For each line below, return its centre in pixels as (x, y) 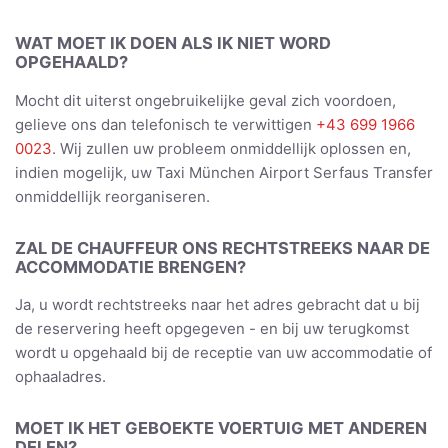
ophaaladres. (60, 377)
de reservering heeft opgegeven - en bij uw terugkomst (212, 329)
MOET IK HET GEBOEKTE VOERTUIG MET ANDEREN (221, 428)
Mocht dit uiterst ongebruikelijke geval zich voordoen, (205, 100)
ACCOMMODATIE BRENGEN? (130, 266)
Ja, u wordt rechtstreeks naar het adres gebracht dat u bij (217, 305)
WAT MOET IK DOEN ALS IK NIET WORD (173, 43)
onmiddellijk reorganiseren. (112, 196)
